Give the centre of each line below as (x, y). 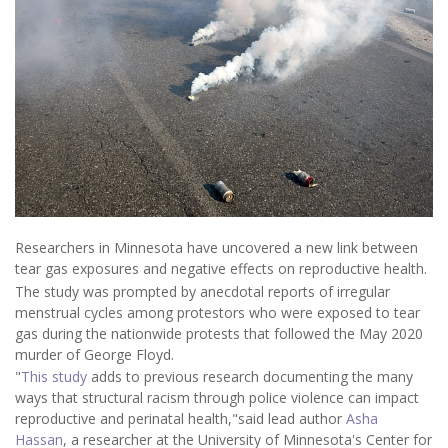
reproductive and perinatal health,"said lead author (180, 419)
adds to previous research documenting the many (250, 377)
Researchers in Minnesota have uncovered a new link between (216, 248)
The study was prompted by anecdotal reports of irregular (202, 291)
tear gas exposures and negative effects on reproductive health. (221, 269)
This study (54, 377)
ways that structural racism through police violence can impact (217, 398)
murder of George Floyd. (94, 354)
